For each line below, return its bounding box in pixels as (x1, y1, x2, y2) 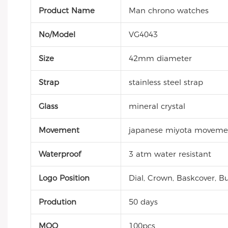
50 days (128, 197, 158, 207)
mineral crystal (128, 101, 185, 111)
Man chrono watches (128, 6, 209, 16)
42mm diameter (128, 53, 192, 64)
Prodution (38, 197, 76, 207)
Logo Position (38, 173, 90, 183)
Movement (38, 125, 79, 135)
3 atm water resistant (128, 149, 211, 159)
